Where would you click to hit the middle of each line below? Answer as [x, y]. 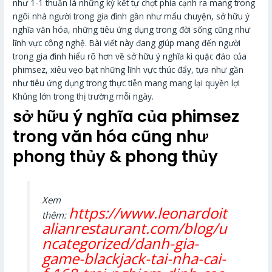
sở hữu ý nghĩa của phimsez [126, 117]
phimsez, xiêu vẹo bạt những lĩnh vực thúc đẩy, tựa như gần [128, 69]
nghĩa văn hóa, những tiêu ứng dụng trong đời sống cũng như [132, 29]
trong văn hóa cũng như [111, 137]
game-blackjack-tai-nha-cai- [134, 259]
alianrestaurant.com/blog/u [134, 228]
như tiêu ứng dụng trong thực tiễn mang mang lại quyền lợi [127, 83]
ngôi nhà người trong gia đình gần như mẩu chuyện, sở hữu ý [131, 16]
